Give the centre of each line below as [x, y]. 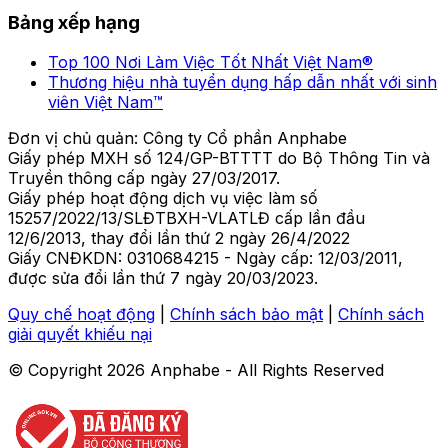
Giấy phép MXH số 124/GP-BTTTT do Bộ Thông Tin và [219, 158]
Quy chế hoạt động [81, 314]
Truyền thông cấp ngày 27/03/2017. [144, 178]
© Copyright [57, 370]
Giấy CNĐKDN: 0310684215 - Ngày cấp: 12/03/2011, [205, 258]
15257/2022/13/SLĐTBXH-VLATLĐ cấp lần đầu [186, 218]
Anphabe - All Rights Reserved [264, 370]
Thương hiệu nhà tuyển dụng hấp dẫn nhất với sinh [242, 82]
